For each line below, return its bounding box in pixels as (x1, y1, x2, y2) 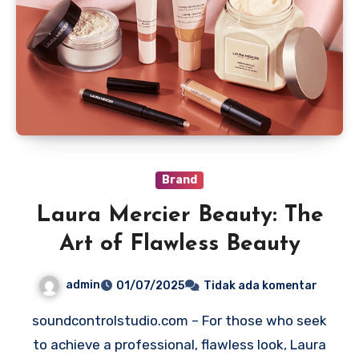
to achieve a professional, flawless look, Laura (33, 336, 326, 353)
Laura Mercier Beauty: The (35, 204, 324, 228)
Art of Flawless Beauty (58, 233, 301, 256)
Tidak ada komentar (204, 278, 317, 292)
